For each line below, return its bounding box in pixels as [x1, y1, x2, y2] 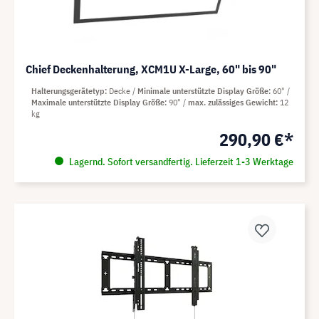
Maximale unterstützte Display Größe [31, 97, 164, 108]
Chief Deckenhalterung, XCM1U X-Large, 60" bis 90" [26, 62, 276, 77]
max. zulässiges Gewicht [188, 97, 276, 108]
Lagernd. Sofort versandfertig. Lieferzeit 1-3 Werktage [66, 155, 293, 169]
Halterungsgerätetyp [31, 85, 105, 97]
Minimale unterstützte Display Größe [137, 85, 268, 97]
